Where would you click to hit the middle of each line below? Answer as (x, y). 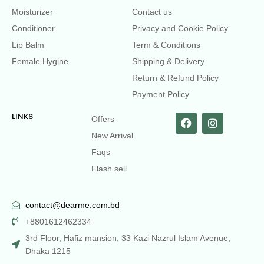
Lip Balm (28, 44)
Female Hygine (40, 61)
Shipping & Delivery (168, 61)
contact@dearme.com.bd (72, 205)
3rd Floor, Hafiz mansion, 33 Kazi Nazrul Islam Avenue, (128, 238)
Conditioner (33, 28)
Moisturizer (32, 11)
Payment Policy (161, 94)
